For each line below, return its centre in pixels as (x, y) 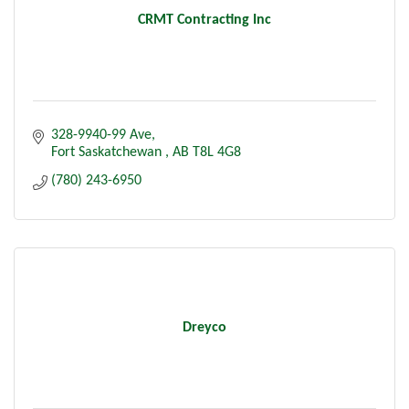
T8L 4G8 (217, 152)
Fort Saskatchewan (108, 152)
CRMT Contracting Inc (204, 20)
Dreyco (204, 327)
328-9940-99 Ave (101, 135)
